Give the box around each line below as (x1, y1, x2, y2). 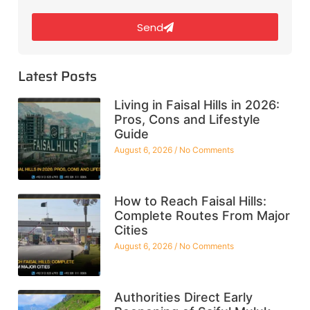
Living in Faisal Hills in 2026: (113, 98, 280, 113)
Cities (113, 223, 148, 238)
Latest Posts (18, 65, 97, 88)
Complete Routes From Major (113, 208, 290, 224)
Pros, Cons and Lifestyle (113, 112, 260, 127)
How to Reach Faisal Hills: (113, 194, 266, 209)
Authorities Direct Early (113, 289, 253, 304)
